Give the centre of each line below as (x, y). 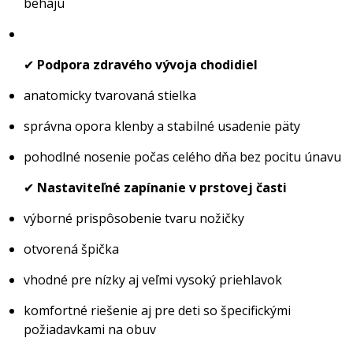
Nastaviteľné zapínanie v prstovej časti (162, 188)
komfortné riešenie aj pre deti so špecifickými (157, 310)
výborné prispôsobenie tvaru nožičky (134, 218)
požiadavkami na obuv (90, 329)
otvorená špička (71, 249)
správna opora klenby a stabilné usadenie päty (162, 126)
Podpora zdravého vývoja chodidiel (147, 65)
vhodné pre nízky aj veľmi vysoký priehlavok (153, 280)
